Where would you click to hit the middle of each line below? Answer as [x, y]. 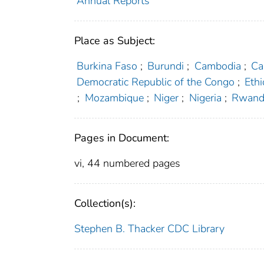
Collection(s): [105, 204]
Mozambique [114, 98]
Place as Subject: [115, 41]
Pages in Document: [122, 138]
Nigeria [205, 98]
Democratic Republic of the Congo [155, 82]
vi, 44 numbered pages [127, 164]
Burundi [166, 66]
